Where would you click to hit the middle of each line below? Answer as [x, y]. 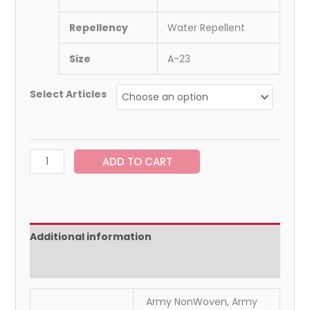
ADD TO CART [137, 161]
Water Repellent [206, 27]
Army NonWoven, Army [202, 301]
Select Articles [68, 94]
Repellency [98, 27]
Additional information [90, 236]
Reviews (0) [60, 264]
